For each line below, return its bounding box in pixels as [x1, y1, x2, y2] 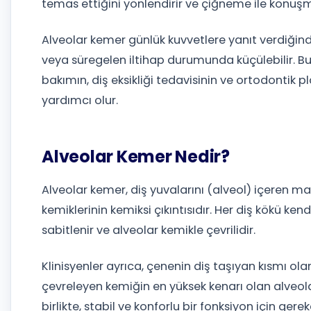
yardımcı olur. [42, 92, 118, 109]
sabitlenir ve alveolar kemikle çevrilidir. [42, 222, 255, 239]
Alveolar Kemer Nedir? [42, 145, 230, 169]
